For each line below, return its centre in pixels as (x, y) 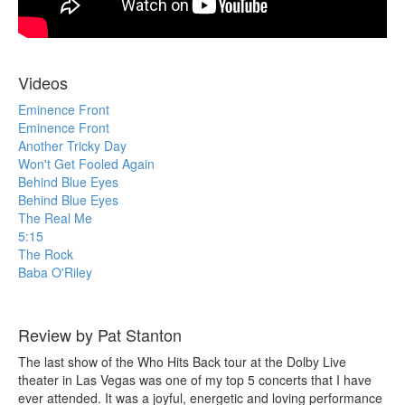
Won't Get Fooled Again (86, 163)
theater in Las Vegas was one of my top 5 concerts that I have (195, 379)
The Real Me (55, 217)
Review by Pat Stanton (100, 334)
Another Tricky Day (72, 145)
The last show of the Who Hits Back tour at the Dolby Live (182, 361)
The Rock (46, 254)
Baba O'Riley (55, 272)
